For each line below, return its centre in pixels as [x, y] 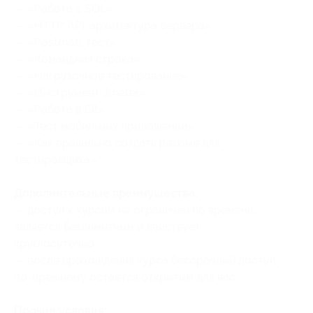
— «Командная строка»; [79, 59]
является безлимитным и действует [107, 227]
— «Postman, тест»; [67, 42]
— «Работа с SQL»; [65, 9]
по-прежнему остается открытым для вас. [126, 277]
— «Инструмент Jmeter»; [82, 93]
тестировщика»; [57, 160]
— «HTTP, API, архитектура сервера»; [114, 26]
